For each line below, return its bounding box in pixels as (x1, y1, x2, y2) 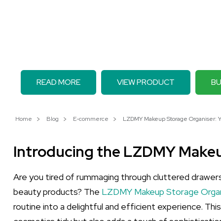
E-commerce (73, 115, 109, 123)
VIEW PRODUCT (117, 77, 175, 87)
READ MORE (37, 77, 80, 87)
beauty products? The (13, 186, 102, 197)
